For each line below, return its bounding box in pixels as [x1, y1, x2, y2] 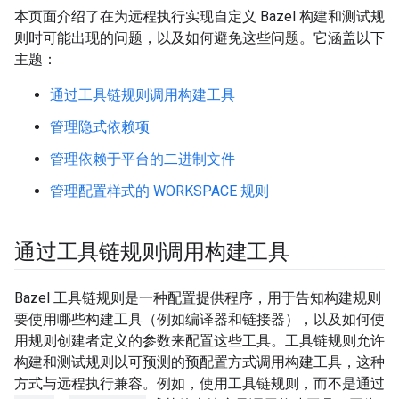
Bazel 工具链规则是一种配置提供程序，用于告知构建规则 [14, 289, 381, 306]
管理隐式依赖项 [50, 118, 150, 135]
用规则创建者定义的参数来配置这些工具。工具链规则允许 [14, 332, 385, 349]
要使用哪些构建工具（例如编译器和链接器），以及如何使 [14, 311, 385, 328]
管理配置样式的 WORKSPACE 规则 [50, 183, 269, 199]
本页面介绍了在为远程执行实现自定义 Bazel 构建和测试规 [14, 8, 385, 25]
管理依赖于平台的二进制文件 [50, 151, 235, 167]
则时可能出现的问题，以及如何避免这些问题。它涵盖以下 [14, 29, 385, 46]
